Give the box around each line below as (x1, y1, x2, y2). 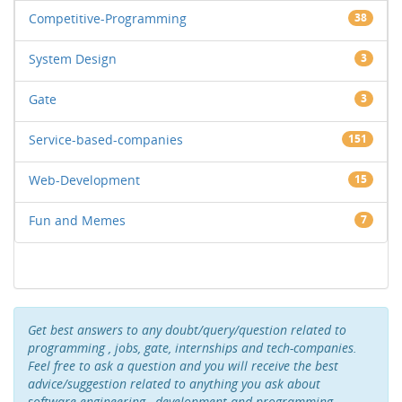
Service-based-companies (29, 131, 183, 148)
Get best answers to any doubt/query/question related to (28, 321, 346, 338)
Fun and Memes (29, 212, 126, 229)
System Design (29, 50, 117, 67)
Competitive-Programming (29, 10, 187, 27)
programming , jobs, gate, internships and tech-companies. (28, 339, 357, 356)
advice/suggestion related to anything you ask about (28, 375, 320, 392)
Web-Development (29, 171, 140, 188)
